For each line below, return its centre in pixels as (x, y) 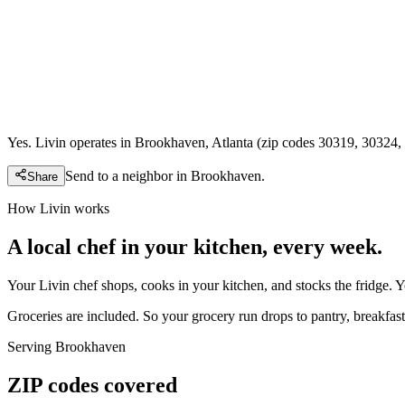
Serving (31, 346)
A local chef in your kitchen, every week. (195, 246)
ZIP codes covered (92, 385)
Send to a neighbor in (128, 175)
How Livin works (58, 208)
